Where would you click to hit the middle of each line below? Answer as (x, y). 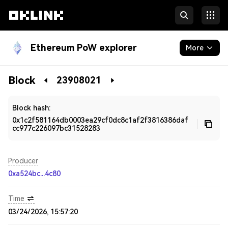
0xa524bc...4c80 (34, 174)
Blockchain (28, 76)
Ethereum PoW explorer (84, 48)
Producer (23, 161)
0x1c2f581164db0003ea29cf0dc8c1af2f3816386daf (100, 120)
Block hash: (31, 108)
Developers (29, 96)
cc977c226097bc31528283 (56, 128)
